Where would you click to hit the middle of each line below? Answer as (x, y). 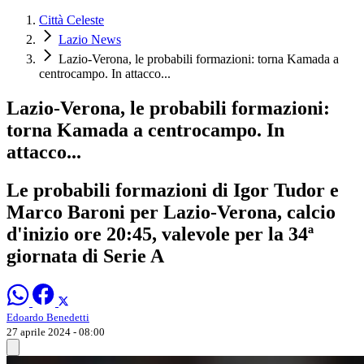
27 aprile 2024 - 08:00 (56, 331)
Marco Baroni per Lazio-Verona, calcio (171, 212)
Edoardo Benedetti (48, 317)
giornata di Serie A (85, 256)
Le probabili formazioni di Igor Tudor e (173, 190)
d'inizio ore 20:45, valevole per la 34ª (160, 234)
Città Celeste (71, 20)
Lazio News (90, 40)
